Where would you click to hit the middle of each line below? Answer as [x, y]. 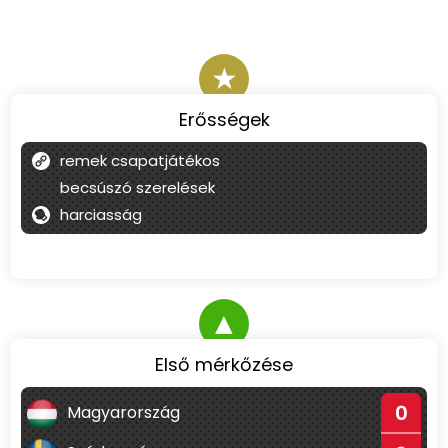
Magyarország [121, 412]
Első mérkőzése [224, 364]
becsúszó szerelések [137, 187]
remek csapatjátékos [140, 160]
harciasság [101, 214]
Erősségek [224, 119]
